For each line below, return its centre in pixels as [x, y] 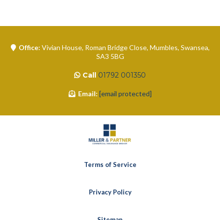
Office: [30, 48]
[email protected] [125, 94]
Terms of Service [110, 165]
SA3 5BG [110, 56]
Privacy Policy [110, 192]
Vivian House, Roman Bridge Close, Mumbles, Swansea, [125, 48]
